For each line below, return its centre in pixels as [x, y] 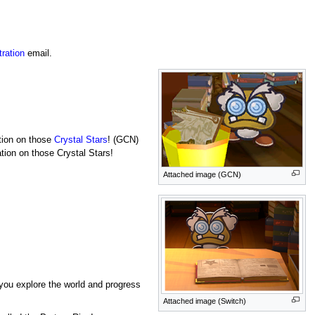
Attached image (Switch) [205, 301]
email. [38, 54]
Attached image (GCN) [202, 175]
